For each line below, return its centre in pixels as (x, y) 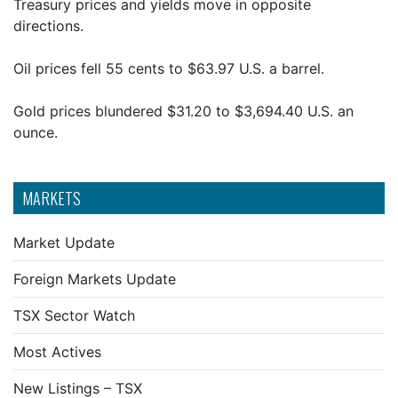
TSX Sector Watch (74, 315)
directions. (48, 26)
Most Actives (57, 352)
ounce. (36, 132)
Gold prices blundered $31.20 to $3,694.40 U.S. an (183, 111)
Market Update (64, 243)
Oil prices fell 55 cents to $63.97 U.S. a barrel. (169, 68)
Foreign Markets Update (95, 279)
